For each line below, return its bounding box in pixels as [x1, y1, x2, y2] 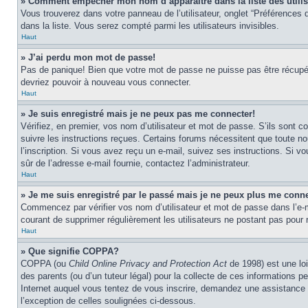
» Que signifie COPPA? [21, 246, 119, 256]
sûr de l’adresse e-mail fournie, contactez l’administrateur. [21, 158, 250, 168]
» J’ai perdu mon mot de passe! [21, 52, 155, 63]
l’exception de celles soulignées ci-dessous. [21, 296, 196, 306]
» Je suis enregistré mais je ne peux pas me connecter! [21, 109, 255, 119]
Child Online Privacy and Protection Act [69, 258, 227, 269]
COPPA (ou [21, 258, 69, 269]
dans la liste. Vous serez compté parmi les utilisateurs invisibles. [21, 21, 279, 31]
